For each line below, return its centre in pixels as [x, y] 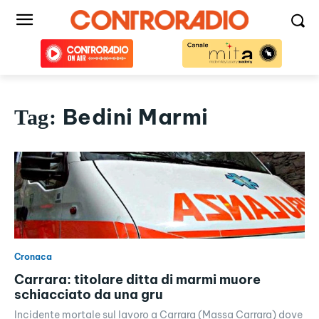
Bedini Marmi [135, 117]
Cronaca [33, 257]
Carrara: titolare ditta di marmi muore [137, 280]
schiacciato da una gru [89, 295]
